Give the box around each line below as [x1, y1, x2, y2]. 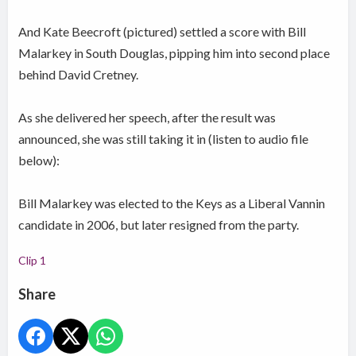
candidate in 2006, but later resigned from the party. [18, 217, 300, 233]
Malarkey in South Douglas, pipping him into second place [18, 45, 331, 61]
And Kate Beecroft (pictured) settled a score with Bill [18, 24, 307, 40]
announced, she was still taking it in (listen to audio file [18, 131, 309, 147]
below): [18, 153, 63, 168]
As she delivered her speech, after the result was [18, 110, 277, 126]
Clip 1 [18, 253, 47, 268]
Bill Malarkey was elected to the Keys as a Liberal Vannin [18, 195, 326, 211]
